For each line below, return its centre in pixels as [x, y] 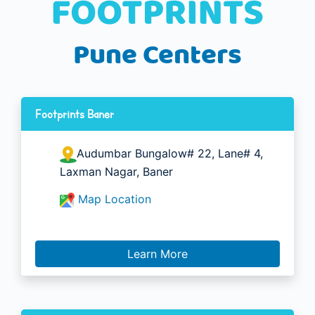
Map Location [115, 199]
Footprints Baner [75, 114]
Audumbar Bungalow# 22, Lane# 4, [170, 153]
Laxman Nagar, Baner [116, 171]
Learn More [157, 253]
